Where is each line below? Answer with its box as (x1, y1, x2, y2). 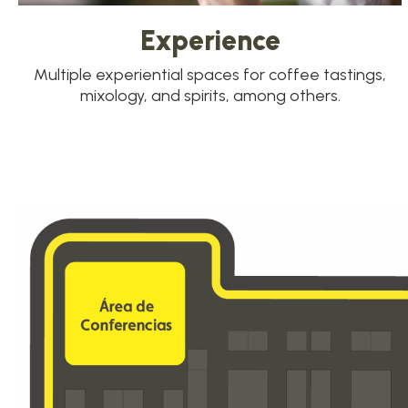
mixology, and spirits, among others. (79, 86, 341, 107)
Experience (139, 24, 280, 58)
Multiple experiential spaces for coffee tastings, (34, 65, 387, 86)
